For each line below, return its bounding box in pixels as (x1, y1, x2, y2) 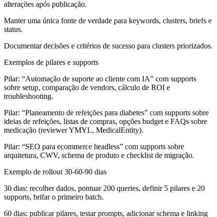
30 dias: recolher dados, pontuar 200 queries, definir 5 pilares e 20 (4, 184, 205, 192)
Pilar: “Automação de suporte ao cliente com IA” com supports (4, 74, 196, 83)
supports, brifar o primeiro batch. (4, 192, 104, 201)
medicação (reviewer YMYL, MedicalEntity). (4, 125, 143, 134)
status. (4, 25, 23, 33)
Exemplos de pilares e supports (4, 58, 98, 66)
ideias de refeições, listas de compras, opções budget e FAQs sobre (4, 117, 207, 125)
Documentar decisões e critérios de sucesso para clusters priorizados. (4, 41, 213, 50)
